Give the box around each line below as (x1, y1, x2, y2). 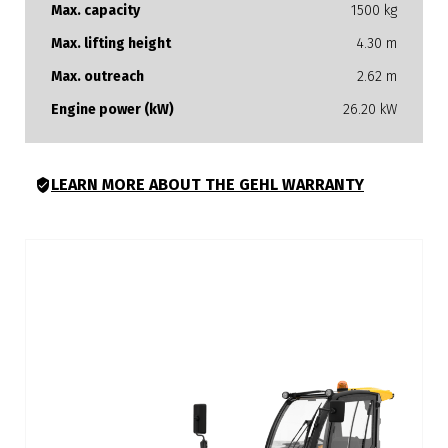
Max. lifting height (51, 35, 171, 52)
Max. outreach (51, 68, 144, 85)
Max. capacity (51, 2, 140, 19)
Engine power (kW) (51, 101, 174, 118)
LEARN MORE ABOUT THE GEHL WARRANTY (51, 175, 364, 194)
